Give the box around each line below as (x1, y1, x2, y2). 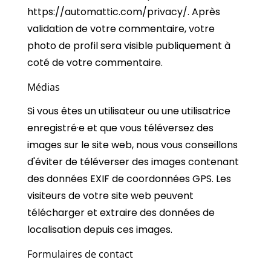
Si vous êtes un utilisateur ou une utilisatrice (27, 103, 230, 118)
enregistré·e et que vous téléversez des (27, 120, 214, 135)
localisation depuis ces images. (27, 222, 172, 237)
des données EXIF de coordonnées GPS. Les (27, 171, 231, 186)
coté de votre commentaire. (27, 55, 163, 70)
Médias (27, 80, 60, 94)
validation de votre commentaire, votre (27, 21, 215, 36)
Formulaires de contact (27, 247, 133, 261)
